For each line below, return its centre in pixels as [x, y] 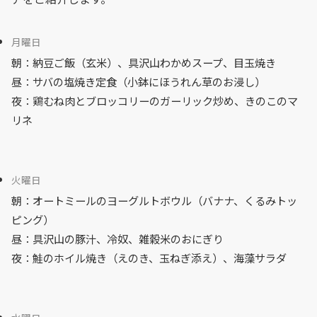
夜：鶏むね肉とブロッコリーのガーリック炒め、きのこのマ [155, 100]
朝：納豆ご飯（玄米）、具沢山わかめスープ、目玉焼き [144, 62]
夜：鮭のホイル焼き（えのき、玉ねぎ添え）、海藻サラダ [149, 257]
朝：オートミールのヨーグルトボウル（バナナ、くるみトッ [154, 200]
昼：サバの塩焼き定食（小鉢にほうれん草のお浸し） [138, 81]
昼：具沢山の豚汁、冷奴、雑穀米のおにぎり [117, 238]
